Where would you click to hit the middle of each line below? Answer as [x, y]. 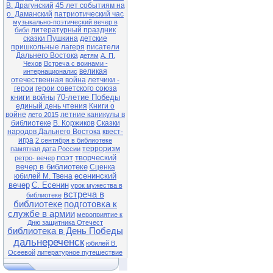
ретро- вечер [34, 158]
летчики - [104, 80]
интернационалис [50, 71]
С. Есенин [50, 185]
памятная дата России [45, 149]
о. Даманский [30, 14]
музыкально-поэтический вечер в [65, 22]
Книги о [102, 106]
